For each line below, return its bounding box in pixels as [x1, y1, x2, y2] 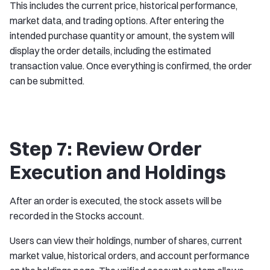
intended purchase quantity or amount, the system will [10, 30, 234, 42]
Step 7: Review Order [10, 137, 202, 161]
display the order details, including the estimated [10, 45, 211, 57]
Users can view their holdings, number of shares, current [10, 234, 242, 247]
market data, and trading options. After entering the [10, 14, 224, 27]
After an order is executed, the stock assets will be [10, 195, 222, 207]
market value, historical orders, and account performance [10, 250, 250, 262]
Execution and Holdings [10, 160, 226, 184]
